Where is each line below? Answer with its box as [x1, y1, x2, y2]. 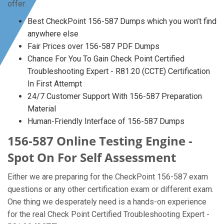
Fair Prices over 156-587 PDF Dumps [27, 41, 159, 51]
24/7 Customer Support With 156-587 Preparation [27, 91, 202, 101]
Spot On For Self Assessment [7, 149, 176, 165]
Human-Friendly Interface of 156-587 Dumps [27, 116, 184, 126]
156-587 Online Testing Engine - [7, 132, 192, 149]
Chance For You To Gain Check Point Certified [27, 54, 184, 63]
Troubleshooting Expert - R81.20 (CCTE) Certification [27, 66, 210, 76]
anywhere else [27, 29, 78, 38]
